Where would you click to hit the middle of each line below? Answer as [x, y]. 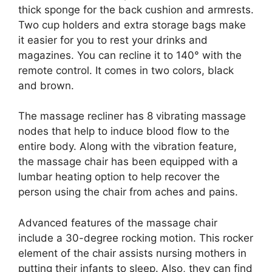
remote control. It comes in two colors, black [126, 70]
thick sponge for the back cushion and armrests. [136, 9]
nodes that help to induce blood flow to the [124, 131]
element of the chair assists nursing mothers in [132, 253]
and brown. [46, 85]
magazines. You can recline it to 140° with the [130, 55]
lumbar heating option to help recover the [119, 177]
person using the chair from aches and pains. [128, 192]
